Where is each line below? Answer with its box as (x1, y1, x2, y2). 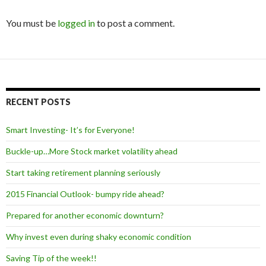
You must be (6, 17, 58, 28)
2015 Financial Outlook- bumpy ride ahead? (6, 189, 164, 199)
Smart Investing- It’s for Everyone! (6, 125, 135, 135)
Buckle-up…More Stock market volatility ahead (6, 146, 178, 156)
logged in (58, 17, 95, 28)
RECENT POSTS (6, 97, 71, 107)
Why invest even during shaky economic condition (6, 232, 191, 242)
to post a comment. (95, 17, 175, 28)
